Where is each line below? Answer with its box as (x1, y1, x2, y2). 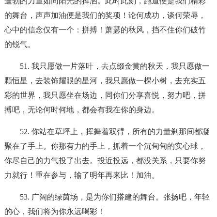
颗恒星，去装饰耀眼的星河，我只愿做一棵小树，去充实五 (4, 77, 206, 85)
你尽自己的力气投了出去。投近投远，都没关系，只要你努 (4, 156, 206, 165)
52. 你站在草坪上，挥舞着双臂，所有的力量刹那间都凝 (19, 127, 210, 136)
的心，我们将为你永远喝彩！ (4, 207, 105, 216)
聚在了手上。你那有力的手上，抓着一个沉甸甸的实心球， (4, 142, 206, 150)
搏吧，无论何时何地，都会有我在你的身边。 (4, 106, 159, 114)
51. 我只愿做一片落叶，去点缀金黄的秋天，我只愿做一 (19, 62, 210, 70)
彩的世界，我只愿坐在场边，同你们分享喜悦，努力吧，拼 (4, 91, 206, 99)
